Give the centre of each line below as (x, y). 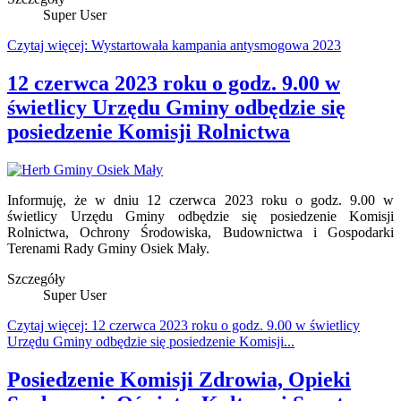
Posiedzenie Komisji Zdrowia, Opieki (179, 380)
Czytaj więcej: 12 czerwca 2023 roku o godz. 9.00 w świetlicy (183, 326)
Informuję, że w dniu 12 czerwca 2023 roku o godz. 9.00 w (200, 200)
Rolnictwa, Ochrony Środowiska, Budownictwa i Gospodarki (200, 233)
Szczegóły (36, 279)
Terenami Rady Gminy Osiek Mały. (108, 249)
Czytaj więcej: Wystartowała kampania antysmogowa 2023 (174, 46)
